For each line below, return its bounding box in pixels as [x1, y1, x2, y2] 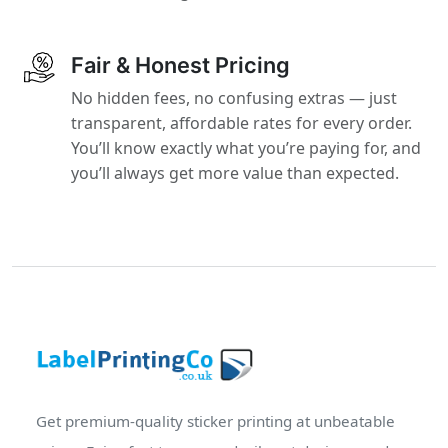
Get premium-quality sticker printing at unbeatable [36, 411, 395, 432]
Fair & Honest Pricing [71, 51, 291, 78]
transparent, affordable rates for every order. [71, 111, 413, 134]
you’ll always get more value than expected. [71, 161, 400, 184]
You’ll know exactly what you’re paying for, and [71, 136, 422, 159]
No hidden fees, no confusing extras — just [71, 86, 398, 109]
